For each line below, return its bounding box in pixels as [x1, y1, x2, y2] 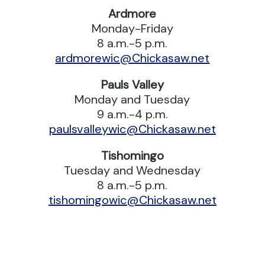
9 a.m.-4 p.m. [96, 106, 168, 122]
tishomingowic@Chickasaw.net [48, 192, 216, 208]
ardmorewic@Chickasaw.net [55, 50, 210, 66]
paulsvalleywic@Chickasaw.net [49, 121, 216, 137]
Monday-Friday [91, 20, 173, 36]
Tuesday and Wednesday [64, 162, 201, 178]
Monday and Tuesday [75, 91, 190, 107]
